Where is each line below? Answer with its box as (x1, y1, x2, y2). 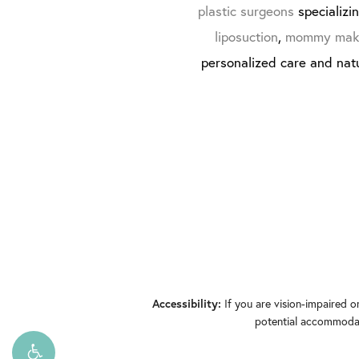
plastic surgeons (197, 2, 294, 21)
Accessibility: (152, 296, 221, 312)
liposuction (215, 27, 278, 46)
